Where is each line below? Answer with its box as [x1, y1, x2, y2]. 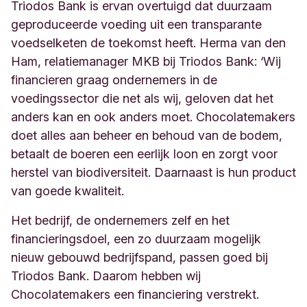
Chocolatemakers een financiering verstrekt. [11, 286, 266, 302]
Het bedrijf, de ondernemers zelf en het [11, 212, 230, 228]
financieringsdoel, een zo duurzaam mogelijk [11, 231, 261, 246]
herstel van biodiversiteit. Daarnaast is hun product [11, 164, 296, 180]
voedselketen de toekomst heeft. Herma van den [11, 35, 286, 50]
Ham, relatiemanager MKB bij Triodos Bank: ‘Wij [11, 53, 281, 69]
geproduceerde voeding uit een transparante [11, 16, 262, 32]
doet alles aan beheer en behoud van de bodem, [11, 127, 282, 143]
